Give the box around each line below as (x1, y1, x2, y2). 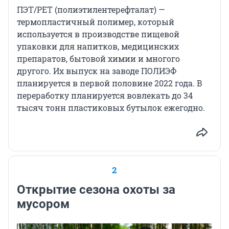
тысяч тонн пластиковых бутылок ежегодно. (17, 102, 205, 113)
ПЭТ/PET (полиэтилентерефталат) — (17, 4, 165, 15)
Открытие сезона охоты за (17, 182, 175, 197)
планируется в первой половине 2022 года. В (17, 77, 202, 88)
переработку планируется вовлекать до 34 (17, 89, 193, 101)
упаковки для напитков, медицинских (17, 40, 179, 52)
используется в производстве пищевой (17, 28, 179, 39)
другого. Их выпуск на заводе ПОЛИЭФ (17, 65, 177, 76)
